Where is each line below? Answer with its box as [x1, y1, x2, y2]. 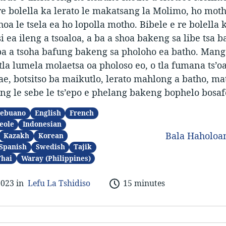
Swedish [35, 142, 65, 152]
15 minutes [123, 178, 165, 189]
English [34, 108, 61, 118]
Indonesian [23, 120, 62, 129]
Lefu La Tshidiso [27, 178, 90, 189]
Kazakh [4, 131, 30, 140]
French [70, 108, 94, 118]
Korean [38, 131, 64, 140]
